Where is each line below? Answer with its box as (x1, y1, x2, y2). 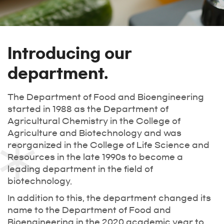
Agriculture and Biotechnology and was (7, 129, 181, 137)
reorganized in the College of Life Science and (7, 141, 209, 149)
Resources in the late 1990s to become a (7, 153, 183, 161)
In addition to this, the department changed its (7, 194, 211, 202)
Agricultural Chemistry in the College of (7, 117, 180, 125)
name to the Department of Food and (7, 206, 171, 214)
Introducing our (7, 46, 132, 60)
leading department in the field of (7, 165, 153, 173)
